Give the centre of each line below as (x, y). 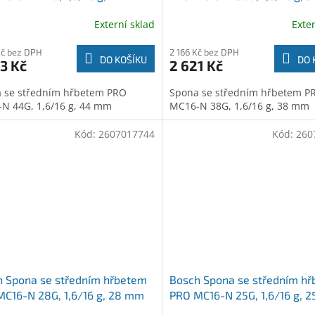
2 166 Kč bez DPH (204, 52)
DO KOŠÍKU (123, 59)
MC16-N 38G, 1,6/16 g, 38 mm (239, 105)
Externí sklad (124, 25)
